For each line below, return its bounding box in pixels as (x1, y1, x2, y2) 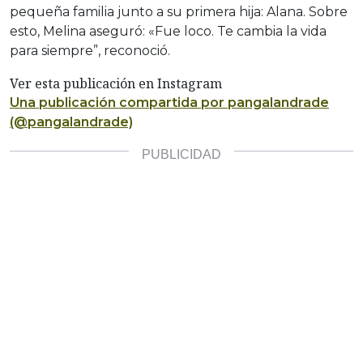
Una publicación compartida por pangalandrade (10, 95, 329, 111)
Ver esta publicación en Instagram (10, 75, 222, 93)
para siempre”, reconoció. (10, 43, 170, 59)
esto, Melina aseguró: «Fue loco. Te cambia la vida (10, 23, 327, 40)
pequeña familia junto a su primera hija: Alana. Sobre (10, 4, 348, 20)
